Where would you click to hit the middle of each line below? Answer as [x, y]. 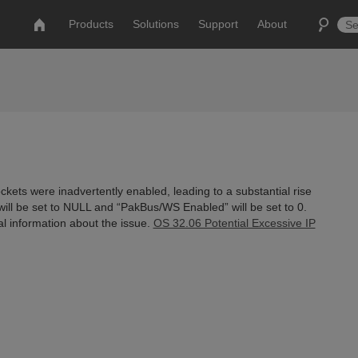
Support [219, 24]
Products [91, 24]
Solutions [156, 24]
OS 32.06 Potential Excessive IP [234, 223]
